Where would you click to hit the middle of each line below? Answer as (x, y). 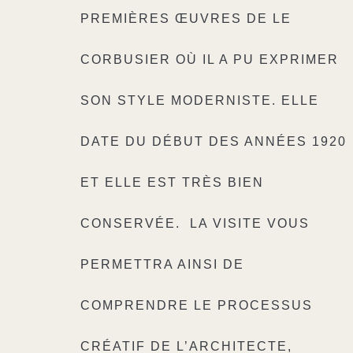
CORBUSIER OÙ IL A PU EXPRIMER (210, 59)
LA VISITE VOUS (250, 223)
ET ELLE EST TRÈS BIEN (172, 182)
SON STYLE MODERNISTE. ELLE (200, 100)
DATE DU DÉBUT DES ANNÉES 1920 (214, 141)
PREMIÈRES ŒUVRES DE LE (186, 19)
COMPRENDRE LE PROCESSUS (197, 305)
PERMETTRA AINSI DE (162, 264)
